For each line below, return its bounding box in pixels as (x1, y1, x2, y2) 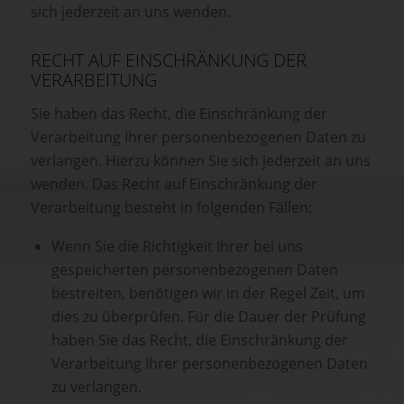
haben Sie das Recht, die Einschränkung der (51, 329, 348, 350)
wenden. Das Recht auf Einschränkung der (31, 174, 317, 195)
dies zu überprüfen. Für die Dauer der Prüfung (51, 306, 366, 326)
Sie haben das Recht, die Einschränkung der (31, 104, 327, 124)
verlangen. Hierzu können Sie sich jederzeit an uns (31, 151, 371, 171)
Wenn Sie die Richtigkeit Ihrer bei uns (51, 235, 303, 256)
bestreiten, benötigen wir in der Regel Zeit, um (51, 282, 365, 303)
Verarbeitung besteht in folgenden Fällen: (31, 197, 312, 218)
